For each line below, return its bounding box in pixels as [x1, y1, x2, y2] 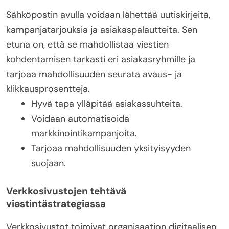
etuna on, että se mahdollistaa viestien [6, 38, 169, 51]
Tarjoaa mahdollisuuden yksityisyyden [31, 142, 191, 155]
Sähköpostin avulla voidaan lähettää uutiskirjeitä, [6, 9, 210, 21]
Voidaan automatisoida [31, 112, 129, 125]
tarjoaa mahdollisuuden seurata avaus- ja [6, 68, 182, 81]
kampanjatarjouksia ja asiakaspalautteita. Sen [6, 24, 197, 36]
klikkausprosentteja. [6, 83, 90, 96]
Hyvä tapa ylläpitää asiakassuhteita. [31, 98, 182, 110]
